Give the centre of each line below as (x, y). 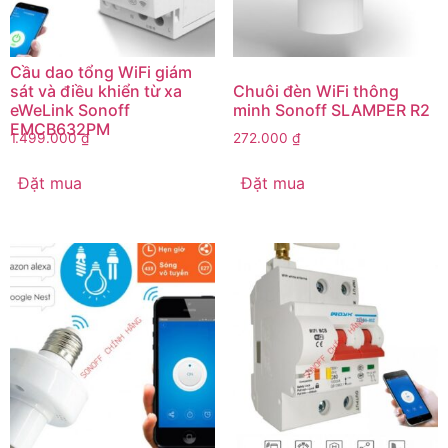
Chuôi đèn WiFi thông (315, 90)
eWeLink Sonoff (70, 109)
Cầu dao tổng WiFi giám (101, 71)
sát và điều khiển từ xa (96, 90)
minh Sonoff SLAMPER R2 (331, 109)
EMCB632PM (60, 128)
